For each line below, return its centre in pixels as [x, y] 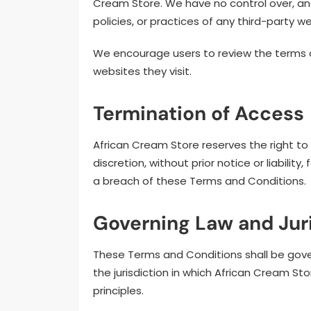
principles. [118, 290]
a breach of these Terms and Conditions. [200, 180]
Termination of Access [199, 113]
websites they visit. [142, 71]
